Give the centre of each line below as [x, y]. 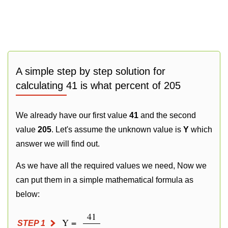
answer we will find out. [58, 144]
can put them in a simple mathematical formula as [105, 180]
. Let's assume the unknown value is [117, 130]
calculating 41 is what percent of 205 [98, 85]
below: [28, 194]
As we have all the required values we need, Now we [111, 166]
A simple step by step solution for [91, 71]
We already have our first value [73, 115]
